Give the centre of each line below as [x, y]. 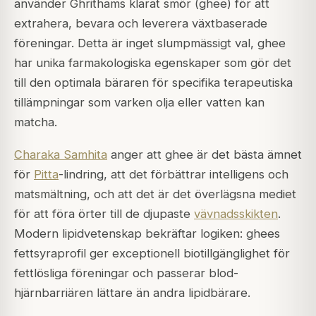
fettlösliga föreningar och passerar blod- [126, 273]
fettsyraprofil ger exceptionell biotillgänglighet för [152, 254]
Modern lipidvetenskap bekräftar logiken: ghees [147, 234]
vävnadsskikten [236, 214]
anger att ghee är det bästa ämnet [205, 155]
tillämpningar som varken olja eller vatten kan [139, 103]
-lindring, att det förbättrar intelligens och [174, 175]
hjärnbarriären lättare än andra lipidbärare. [132, 293]
